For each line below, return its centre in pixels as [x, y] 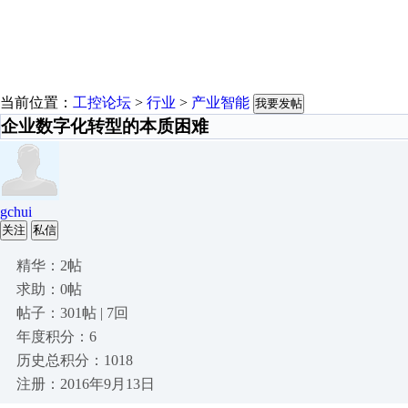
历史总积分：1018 [75, 360]
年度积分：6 [56, 337]
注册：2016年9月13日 [86, 384]
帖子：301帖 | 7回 [72, 313]
